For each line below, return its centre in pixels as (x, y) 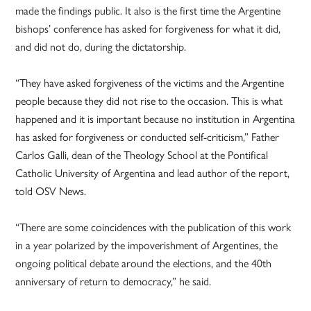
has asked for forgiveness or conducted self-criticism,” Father (148, 137)
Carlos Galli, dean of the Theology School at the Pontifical (142, 155)
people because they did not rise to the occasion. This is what (149, 101)
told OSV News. (51, 191)
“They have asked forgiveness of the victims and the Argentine (150, 83)
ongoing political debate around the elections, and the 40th (144, 263)
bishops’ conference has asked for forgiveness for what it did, (148, 28)
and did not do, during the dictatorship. (101, 47)
